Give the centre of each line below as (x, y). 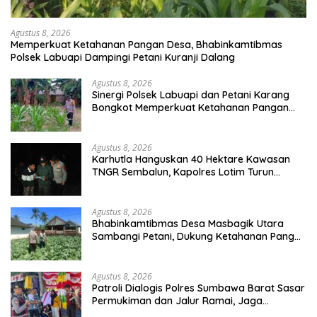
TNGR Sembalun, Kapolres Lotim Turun (183, 172)
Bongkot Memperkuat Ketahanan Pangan (190, 107)
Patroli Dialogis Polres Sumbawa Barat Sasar (198, 288)
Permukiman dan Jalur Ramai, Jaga (177, 300)
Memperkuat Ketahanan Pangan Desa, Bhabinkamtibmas (146, 44)
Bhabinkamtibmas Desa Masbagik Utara (188, 223)
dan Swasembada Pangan (155, 249)
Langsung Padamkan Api (151, 184)
